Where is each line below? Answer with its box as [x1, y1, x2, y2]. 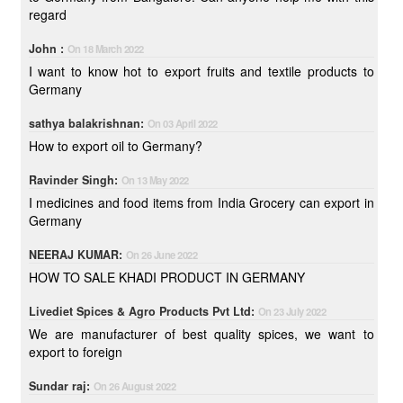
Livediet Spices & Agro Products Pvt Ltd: [28, 303, 258, 319]
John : [28, 40, 67, 57]
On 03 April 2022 [147, 116, 218, 130]
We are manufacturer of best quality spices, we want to [28, 325, 374, 343]
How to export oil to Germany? [28, 137, 202, 155]
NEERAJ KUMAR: [28, 246, 126, 263]
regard [28, 5, 67, 23]
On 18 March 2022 [67, 41, 144, 56]
